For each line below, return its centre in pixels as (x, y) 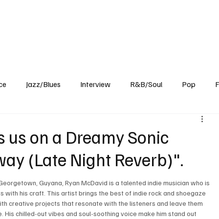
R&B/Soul (146, 84)
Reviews (66, 22)
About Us (185, 22)
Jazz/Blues (44, 84)
